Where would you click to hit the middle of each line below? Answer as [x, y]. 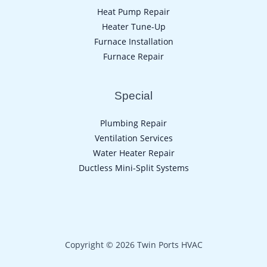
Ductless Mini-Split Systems [133, 168]
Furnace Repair [133, 57]
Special [133, 96]
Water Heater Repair [133, 153]
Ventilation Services [133, 138]
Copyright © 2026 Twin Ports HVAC [133, 244]
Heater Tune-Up [133, 27]
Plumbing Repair [133, 123]
